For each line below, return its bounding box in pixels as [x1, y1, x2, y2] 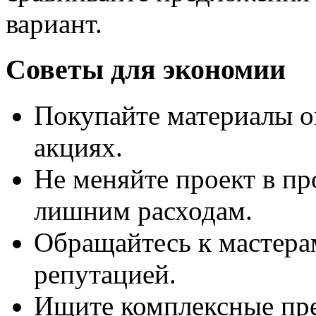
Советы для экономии [6, 54, 286, 86]
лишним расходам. [34, 195, 253, 226]
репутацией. [34, 258, 176, 289]
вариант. [6, 8, 102, 39]
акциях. [34, 131, 123, 162]
